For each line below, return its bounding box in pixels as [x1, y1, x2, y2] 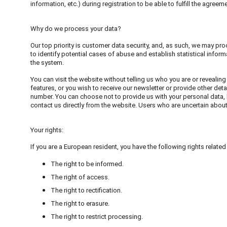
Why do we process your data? [30, 25, 121, 32]
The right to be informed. [51, 160, 124, 168]
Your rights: [30, 126, 63, 134]
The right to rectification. [51, 186, 122, 194]
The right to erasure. [51, 200, 109, 207]
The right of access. [51, 173, 109, 181]
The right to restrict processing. [51, 213, 143, 220]
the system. [30, 59, 64, 66]
